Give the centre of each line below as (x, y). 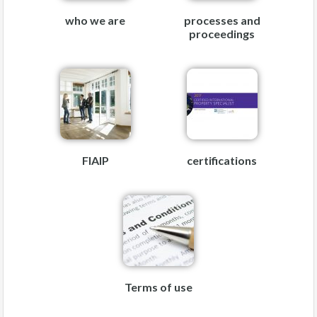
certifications (222, 160)
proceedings (222, 33)
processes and (222, 20)
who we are (95, 20)
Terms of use (158, 287)
